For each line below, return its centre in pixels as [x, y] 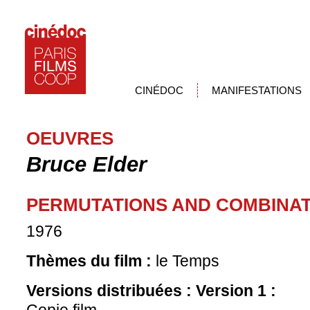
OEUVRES [70, 138]
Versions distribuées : [111, 291]
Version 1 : [236, 291]
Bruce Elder [86, 164]
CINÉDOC [159, 90]
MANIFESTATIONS [257, 90]
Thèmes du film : [91, 261]
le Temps [188, 261]
